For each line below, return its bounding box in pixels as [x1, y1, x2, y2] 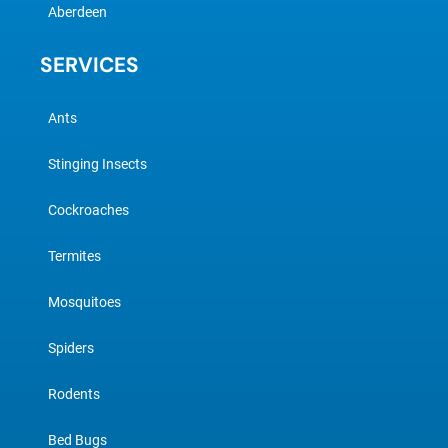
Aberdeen [48, 4, 107, 21]
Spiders [48, 340, 94, 357]
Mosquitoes [48, 294, 121, 311]
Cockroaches [48, 202, 129, 219]
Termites [48, 248, 101, 265]
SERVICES [40, 51, 139, 79]
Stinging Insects [48, 156, 147, 173]
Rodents [48, 386, 100, 403]
